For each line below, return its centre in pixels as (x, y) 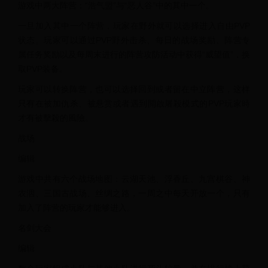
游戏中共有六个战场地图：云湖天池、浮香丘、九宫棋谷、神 (134, 179)
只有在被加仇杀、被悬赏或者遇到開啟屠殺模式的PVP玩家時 (134, 103)
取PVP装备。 (43, 69)
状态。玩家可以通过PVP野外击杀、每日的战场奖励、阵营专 (134, 40)
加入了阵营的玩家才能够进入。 (77, 208)
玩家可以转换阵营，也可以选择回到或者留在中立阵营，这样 (134, 89)
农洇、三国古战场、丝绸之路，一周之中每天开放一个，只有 (134, 193)
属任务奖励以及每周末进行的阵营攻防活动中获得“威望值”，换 (134, 54)
